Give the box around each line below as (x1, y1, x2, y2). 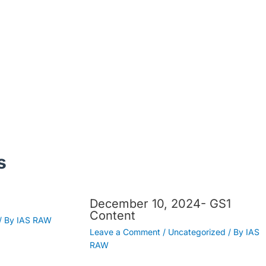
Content (90, 208, 136, 223)
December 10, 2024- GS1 (90, 196, 232, 211)
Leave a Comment (90, 226, 161, 237)
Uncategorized (168, 226, 226, 237)
